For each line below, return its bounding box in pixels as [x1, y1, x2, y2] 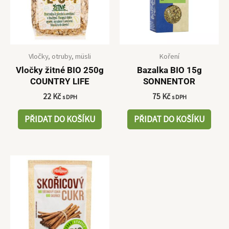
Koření [159, 51, 179, 61]
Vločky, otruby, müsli [29, 51, 91, 61]
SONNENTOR [143, 76, 195, 87]
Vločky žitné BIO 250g [16, 65, 104, 76]
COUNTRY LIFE [30, 76, 89, 87]
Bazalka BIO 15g [136, 65, 202, 76]
